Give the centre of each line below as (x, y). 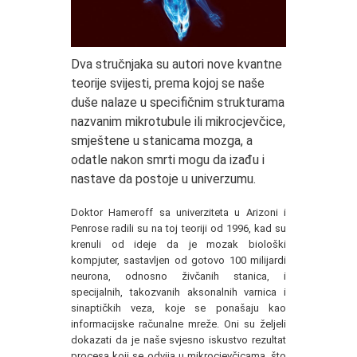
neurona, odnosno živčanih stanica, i (178, 277)
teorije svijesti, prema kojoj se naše (168, 84)
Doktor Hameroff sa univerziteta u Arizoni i (178, 213)
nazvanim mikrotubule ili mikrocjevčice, (178, 122)
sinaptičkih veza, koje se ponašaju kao (178, 308)
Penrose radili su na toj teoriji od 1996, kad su (178, 229)
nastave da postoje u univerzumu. (163, 179)
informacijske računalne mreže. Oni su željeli (178, 324)
